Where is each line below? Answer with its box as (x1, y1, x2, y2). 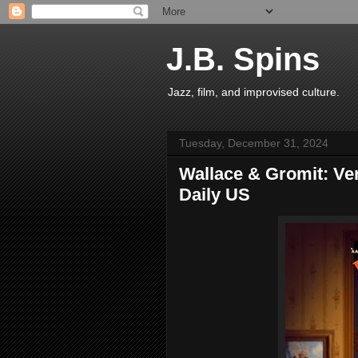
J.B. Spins (166, 42, 320, 77)
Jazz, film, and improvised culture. (168, 86, 340, 98)
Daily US (179, 185, 250, 205)
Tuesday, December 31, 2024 (179, 137, 328, 149)
